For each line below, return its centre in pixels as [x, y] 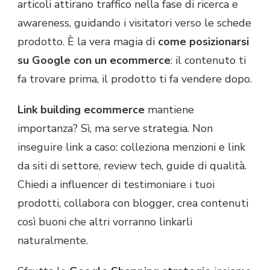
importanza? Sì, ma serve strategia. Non [115, 128]
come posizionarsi [203, 41]
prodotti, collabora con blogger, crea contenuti [133, 203]
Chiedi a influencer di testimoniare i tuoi [116, 184]
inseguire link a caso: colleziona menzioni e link [131, 147]
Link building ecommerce [81, 109]
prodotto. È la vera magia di [88, 41]
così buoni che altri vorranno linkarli [105, 221]
